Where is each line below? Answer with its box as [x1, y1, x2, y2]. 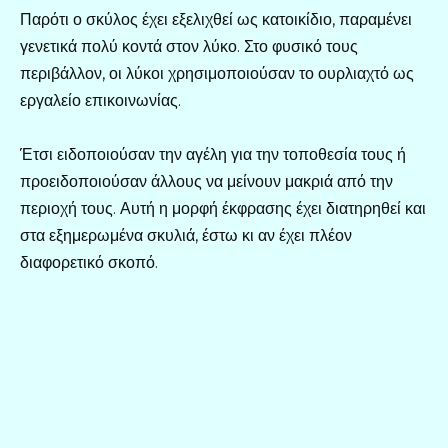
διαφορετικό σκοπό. [20, 253, 158, 273]
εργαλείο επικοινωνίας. [20, 91, 181, 111]
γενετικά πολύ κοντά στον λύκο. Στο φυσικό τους [20, 37, 358, 57]
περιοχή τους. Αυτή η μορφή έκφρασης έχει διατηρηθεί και [20, 199, 426, 219]
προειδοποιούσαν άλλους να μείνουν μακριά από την [20, 172, 393, 192]
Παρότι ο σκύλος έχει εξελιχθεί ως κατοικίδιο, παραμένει [20, 10, 412, 30]
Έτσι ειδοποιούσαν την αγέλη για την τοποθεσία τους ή [20, 145, 406, 165]
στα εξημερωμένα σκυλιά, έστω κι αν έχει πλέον [20, 226, 352, 246]
